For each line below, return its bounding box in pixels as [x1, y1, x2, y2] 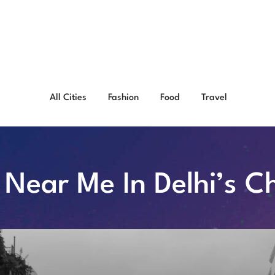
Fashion [108, 93, 139, 103]
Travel [201, 93, 228, 103]
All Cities [50, 93, 87, 103]
